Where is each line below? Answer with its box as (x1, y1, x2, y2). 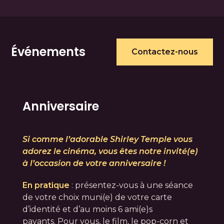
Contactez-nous (131, 47, 198, 57)
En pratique (22, 180, 69, 190)
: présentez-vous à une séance (71, 180, 193, 190)
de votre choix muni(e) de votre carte (22, 192, 172, 202)
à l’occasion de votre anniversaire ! (22, 158, 165, 168)
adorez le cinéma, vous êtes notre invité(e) (22, 146, 198, 156)
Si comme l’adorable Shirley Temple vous (22, 134, 192, 144)
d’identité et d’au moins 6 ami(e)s (22, 204, 152, 214)
